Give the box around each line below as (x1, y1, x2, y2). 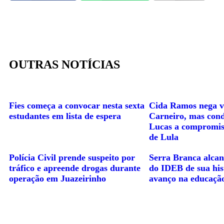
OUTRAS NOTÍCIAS (9, 58, 120, 71)
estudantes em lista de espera (9, 111, 121, 121)
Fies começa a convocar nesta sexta (9, 100, 144, 110)
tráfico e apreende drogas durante (9, 163, 140, 173)
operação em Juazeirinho (9, 173, 106, 183)
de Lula (149, 132, 178, 142)
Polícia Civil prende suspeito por (9, 152, 135, 162)
